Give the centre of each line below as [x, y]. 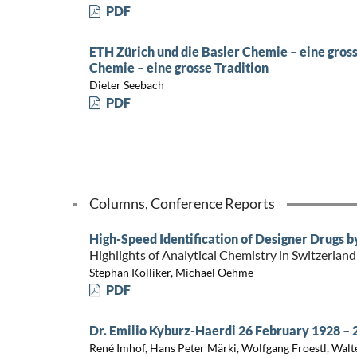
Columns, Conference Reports [182, 203]
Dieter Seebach [126, 85]
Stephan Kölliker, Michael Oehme [171, 273]
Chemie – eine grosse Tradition [178, 67]
